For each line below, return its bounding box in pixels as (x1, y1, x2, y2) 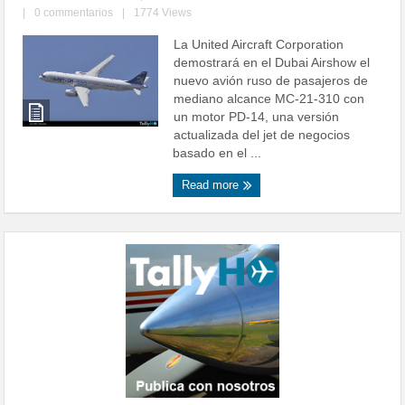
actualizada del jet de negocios (174, 127, 351, 143)
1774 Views (134, 6, 193, 20)
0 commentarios (34, 6, 114, 20)
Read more (182, 178, 243, 193)
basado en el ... (173, 146, 262, 161)
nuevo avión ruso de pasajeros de (174, 73, 369, 89)
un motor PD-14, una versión (174, 109, 340, 125)
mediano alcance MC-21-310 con (174, 91, 365, 107)
